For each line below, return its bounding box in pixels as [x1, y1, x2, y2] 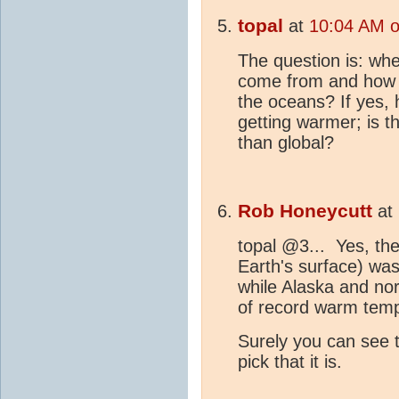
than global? [238, 133, 334, 153]
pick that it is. [238, 352, 342, 372]
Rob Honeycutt [238, 200, 372, 223]
